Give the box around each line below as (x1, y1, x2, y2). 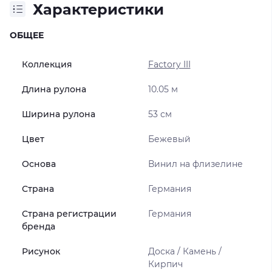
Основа (22, 158, 56, 169)
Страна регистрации (22, 208, 117, 219)
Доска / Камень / (148, 245, 222, 257)
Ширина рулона (22, 108, 95, 120)
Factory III (148, 58, 191, 70)
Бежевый (148, 133, 191, 144)
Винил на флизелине (148, 158, 243, 169)
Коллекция (22, 58, 72, 70)
